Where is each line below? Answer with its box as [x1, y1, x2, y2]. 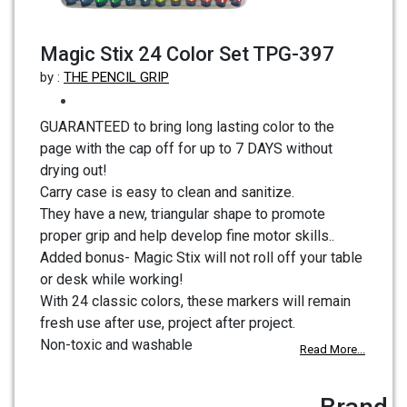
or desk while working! [40, 271, 184, 289]
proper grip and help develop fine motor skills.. [40, 227, 334, 245]
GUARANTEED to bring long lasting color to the [40, 118, 334, 136]
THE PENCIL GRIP [64, 69, 169, 86]
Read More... [300, 342, 365, 357]
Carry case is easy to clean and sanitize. [40, 184, 294, 202]
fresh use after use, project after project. [40, 314, 295, 333]
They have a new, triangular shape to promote [40, 205, 325, 223]
